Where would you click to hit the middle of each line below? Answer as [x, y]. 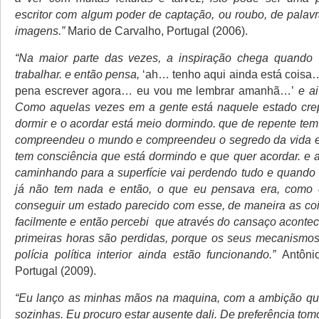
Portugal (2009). [56, 271]
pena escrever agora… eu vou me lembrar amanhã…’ [155, 90]
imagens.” [40, 31]
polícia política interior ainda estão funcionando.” [146, 254]
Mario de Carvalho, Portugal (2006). [156, 31]
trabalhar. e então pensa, [79, 74]
